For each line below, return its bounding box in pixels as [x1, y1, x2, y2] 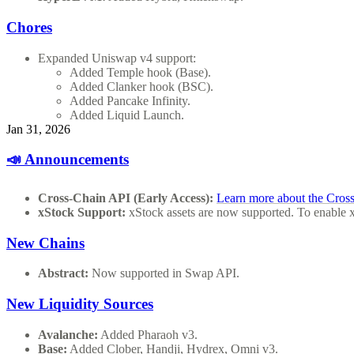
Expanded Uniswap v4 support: [38, 51, 196, 65]
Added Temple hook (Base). [70, 65, 211, 79]
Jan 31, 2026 [6, 122, 70, 136]
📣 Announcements [6, 151, 129, 168]
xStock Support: [38, 205, 126, 219]
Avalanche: [38, 327, 98, 341]
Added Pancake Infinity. [70, 93, 190, 107]
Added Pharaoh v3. [98, 327, 198, 341]
